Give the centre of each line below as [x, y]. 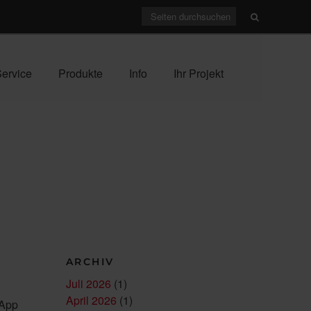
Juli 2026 [88, 284]
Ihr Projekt [199, 73]
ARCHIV [90, 262]
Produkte [81, 73]
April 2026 [91, 300]
